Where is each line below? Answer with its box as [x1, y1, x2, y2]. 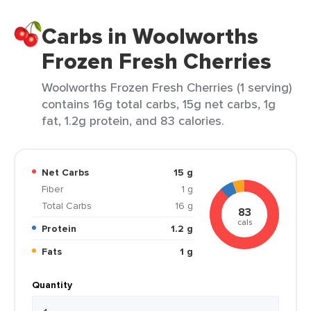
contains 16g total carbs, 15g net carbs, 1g [42, 95, 276, 112]
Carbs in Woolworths [42, 19, 258, 53]
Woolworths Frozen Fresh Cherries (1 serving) [42, 78, 292, 96]
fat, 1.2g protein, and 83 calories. [42, 112, 224, 129]
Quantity [32, 278, 72, 292]
